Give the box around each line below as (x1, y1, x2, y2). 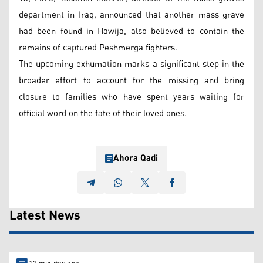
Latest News (9, 203, 80, 228)
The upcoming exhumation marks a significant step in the (19, 55, 244, 73)
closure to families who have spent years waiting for (19, 88, 244, 106)
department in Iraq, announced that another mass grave (19, 6, 244, 23)
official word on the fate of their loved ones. (19, 104, 187, 122)
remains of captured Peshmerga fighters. (19, 39, 177, 56)
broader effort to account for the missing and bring (19, 72, 244, 89)
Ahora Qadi (113, 149, 158, 167)
